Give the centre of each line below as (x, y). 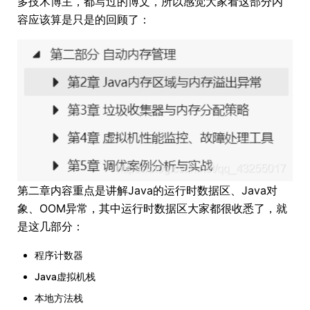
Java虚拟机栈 (65, 277)
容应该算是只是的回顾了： (84, 20)
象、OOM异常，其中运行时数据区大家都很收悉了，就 (152, 209)
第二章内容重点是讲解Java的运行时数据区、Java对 (147, 191)
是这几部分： (51, 227)
